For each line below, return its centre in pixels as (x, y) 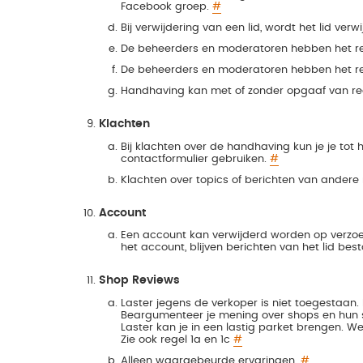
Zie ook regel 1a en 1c (177, 339)
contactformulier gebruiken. (195, 158)
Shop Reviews (140, 281)
